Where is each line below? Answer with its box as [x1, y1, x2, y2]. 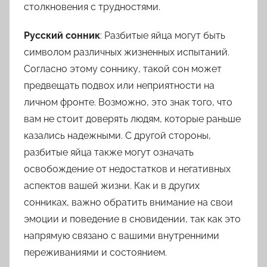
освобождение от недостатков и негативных [24, 163, 231, 175]
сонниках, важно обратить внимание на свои [24, 197, 233, 209]
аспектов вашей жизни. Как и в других [24, 180, 200, 192]
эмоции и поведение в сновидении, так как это [24, 213, 241, 225]
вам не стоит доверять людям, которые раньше [24, 113, 241, 125]
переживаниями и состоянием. [24, 247, 167, 259]
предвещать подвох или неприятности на [24, 80, 215, 92]
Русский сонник [24, 30, 100, 42]
